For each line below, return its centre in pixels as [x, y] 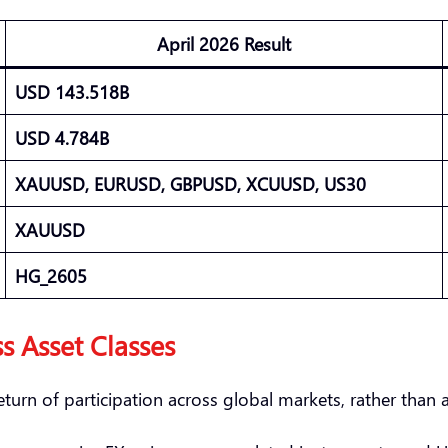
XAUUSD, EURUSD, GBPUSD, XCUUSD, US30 [190, 183]
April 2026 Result [224, 43]
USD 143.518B [72, 91]
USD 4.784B [62, 137]
